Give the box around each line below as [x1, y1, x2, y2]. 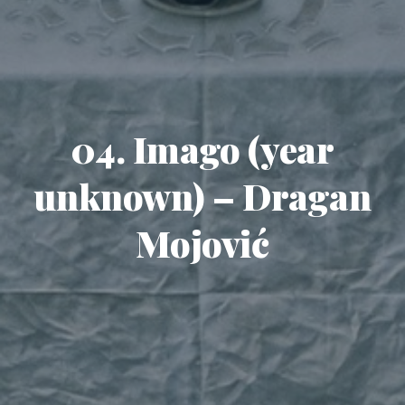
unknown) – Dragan [33, 172, 372, 220]
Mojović [136, 219, 269, 267]
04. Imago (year [71, 125, 334, 173]
